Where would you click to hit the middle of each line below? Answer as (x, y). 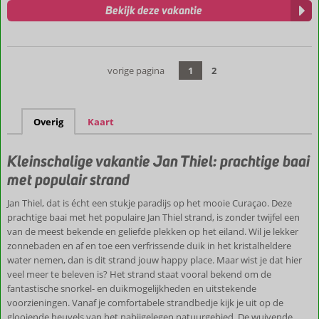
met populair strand (68, 179)
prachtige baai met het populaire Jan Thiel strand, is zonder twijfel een (153, 217)
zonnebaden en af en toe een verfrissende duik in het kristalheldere (149, 245)
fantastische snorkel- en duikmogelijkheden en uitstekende (132, 288)
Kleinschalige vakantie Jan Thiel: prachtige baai (158, 161)
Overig (48, 121)
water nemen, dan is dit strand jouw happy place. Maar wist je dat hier (155, 260)
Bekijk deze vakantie (154, 10)
